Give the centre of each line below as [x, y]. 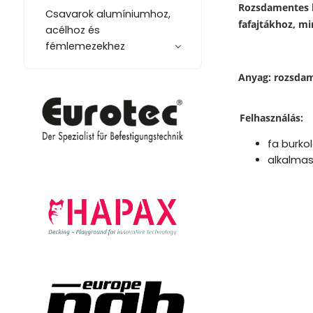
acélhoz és [72, 30]
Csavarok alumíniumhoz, [108, 14]
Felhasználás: [271, 117]
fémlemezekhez [85, 46]
